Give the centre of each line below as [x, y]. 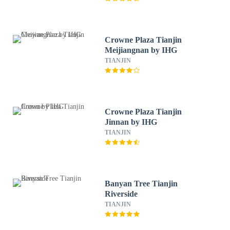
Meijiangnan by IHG [141, 50]
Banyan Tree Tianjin [141, 184]
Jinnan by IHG [131, 122]
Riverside [121, 194]
